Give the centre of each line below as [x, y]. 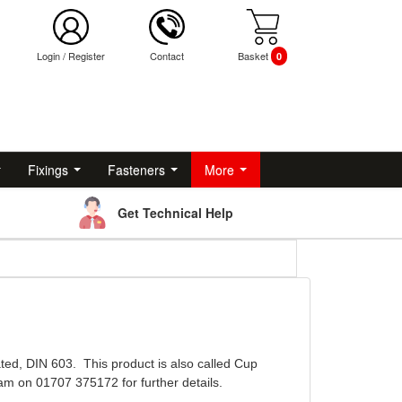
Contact [166, 56]
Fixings [48, 170]
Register [86, 56]
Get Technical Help [175, 213]
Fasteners [136, 170]
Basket [254, 56]
